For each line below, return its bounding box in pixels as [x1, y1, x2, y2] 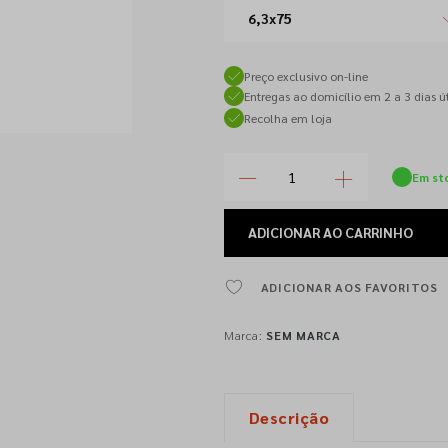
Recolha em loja [243, 109, 332, 126]
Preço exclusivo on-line [243, 68, 368, 84]
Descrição [248, 407, 330, 428]
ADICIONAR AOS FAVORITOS [260, 279, 438, 295]
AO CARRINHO [322, 223, 413, 241]
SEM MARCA [266, 327, 341, 343]
